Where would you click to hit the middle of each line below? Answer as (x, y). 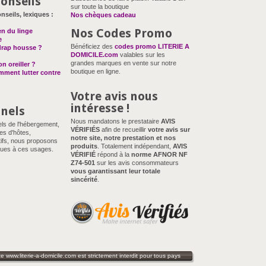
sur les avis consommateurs (137, 163)
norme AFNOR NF (159, 154)
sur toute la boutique (101, 7)
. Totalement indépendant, (135, 146)
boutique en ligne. (96, 71)
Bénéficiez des (93, 46)
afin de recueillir (124, 129)
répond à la (113, 154)
